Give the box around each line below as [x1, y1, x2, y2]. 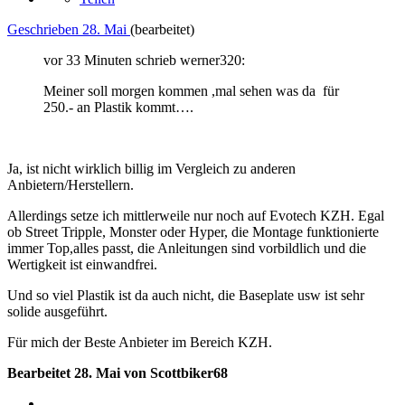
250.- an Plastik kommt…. [43, 99, 193, 116]
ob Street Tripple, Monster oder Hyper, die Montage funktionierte [7, 224, 379, 240]
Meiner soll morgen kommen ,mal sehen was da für [43, 83, 339, 99]
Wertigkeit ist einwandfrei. [7, 257, 157, 273]
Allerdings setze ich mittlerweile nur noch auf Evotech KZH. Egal [7, 208, 384, 224]
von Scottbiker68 [124, 365, 228, 381]
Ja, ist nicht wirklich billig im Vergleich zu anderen [7, 161, 296, 177]
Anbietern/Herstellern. [7, 177, 134, 193]
